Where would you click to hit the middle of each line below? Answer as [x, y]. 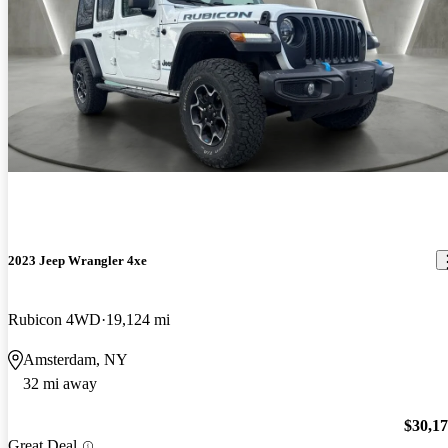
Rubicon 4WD [54, 319]
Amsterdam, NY [75, 359]
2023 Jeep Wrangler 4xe [77, 260]
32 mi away [60, 383]
